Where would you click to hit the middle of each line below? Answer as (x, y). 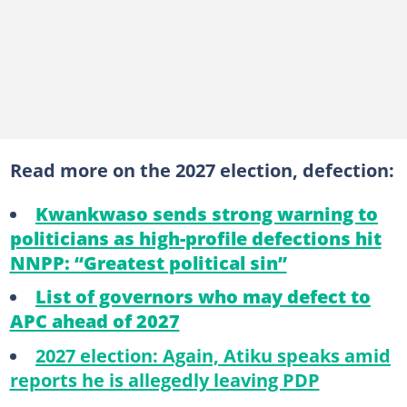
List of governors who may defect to (203, 296)
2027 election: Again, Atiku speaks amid (213, 355)
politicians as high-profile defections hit (195, 238)
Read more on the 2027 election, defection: (202, 169)
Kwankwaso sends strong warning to (206, 213)
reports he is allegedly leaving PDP (164, 379)
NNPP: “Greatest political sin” (148, 262)
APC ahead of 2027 (94, 321)
